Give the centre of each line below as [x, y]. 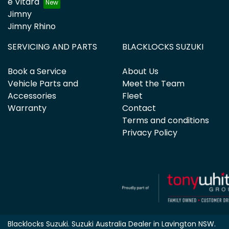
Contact [139, 108]
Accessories [32, 96]
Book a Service [37, 71]
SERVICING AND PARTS [52, 47]
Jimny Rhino [32, 26]
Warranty [27, 108]
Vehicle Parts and [43, 83]
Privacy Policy [150, 132]
